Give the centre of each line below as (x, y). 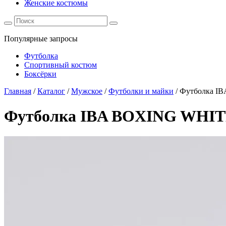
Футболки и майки (141, 91)
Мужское (87, 91)
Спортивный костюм (61, 65)
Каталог (51, 91)
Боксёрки (40, 74)
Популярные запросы (41, 39)
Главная (18, 91)
